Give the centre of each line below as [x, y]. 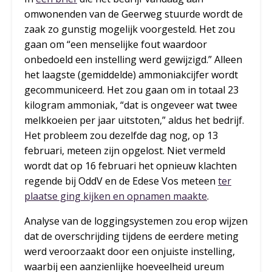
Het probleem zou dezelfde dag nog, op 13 [121, 136]
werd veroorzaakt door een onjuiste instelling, [130, 252]
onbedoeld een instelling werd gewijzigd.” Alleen [133, 60]
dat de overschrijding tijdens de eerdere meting [131, 236]
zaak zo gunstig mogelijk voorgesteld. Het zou [130, 29]
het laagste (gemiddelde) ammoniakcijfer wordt [131, 75]
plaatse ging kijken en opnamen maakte [116, 196]
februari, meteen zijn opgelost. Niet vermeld [125, 151]
